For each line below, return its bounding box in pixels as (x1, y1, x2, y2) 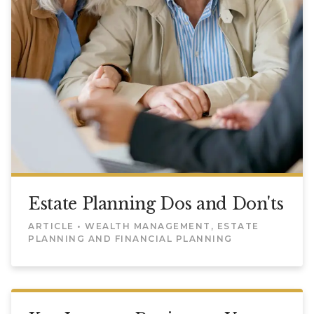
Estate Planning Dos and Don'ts (28, 193, 284, 214)
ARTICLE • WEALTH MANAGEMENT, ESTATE (28, 221, 259, 232)
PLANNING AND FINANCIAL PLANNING (28, 233, 233, 245)
